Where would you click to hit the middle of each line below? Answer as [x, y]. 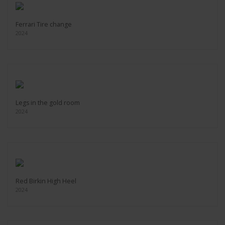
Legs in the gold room [48, 103]
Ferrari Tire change [44, 24]
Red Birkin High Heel [46, 181]
